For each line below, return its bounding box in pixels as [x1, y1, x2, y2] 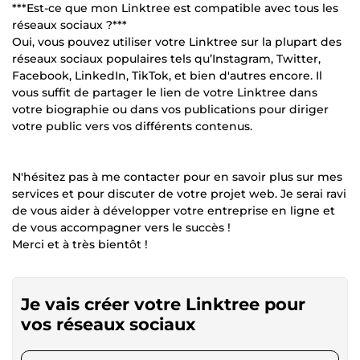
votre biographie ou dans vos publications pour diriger [12, 101, 329, 117]
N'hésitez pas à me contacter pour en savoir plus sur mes [12, 169, 342, 184]
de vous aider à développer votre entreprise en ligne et [12, 202, 335, 218]
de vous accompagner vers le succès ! [12, 219, 231, 235]
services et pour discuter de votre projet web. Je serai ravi [12, 186, 346, 201]
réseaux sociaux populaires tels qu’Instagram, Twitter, [12, 51, 321, 66]
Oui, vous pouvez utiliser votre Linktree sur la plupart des [12, 34, 342, 49]
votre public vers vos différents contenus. [12, 118, 252, 133]
